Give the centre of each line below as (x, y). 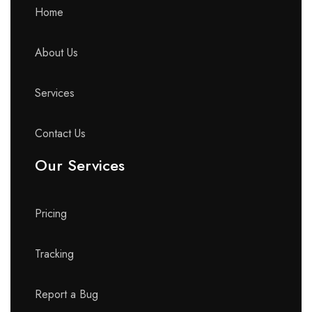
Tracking (54, 254)
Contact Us (60, 134)
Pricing (51, 214)
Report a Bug (67, 295)
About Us (56, 53)
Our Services (80, 165)
